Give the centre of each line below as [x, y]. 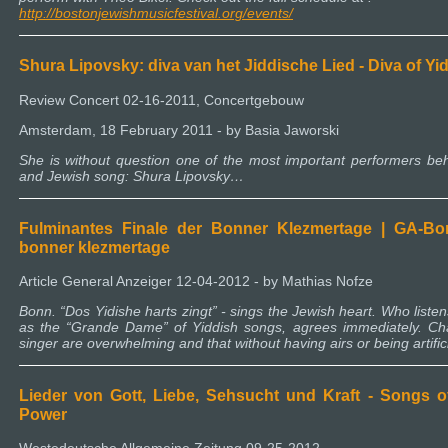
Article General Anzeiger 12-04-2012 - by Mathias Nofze [196, 280]
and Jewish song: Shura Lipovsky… [131, 175]
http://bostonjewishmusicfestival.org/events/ [156, 13]
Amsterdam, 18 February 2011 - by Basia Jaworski [179, 129]
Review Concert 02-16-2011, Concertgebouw [161, 99]
